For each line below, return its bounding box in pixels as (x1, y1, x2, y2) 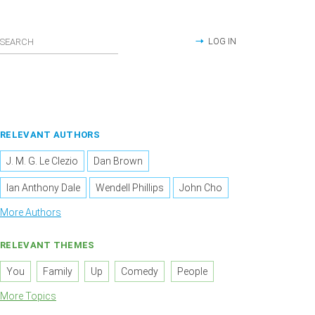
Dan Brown (94, 155, 143, 167)
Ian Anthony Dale (6, 182, 80, 194)
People (176, 266, 207, 278)
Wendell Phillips (96, 182, 165, 194)
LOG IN (208, 36, 236, 46)
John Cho (179, 182, 223, 194)
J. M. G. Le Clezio (6, 155, 78, 167)
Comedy (121, 266, 159, 278)
